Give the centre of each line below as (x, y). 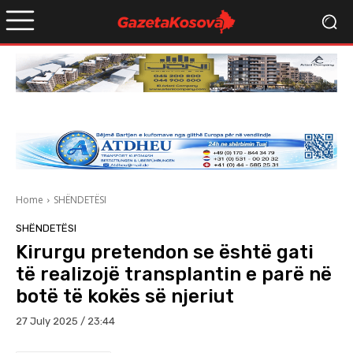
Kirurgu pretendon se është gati (165, 253)
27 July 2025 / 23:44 (65, 321)
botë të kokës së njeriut (125, 297)
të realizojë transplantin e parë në (174, 275)
